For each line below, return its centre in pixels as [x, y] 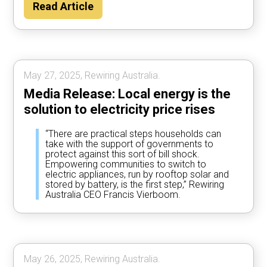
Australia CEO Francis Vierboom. [113, 194]
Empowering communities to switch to [126, 164]
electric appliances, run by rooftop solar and [137, 174]
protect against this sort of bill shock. [123, 154]
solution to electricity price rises [120, 109]
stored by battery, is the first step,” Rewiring [135, 184]
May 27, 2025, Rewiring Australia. [92, 75]
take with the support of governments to [130, 144]
